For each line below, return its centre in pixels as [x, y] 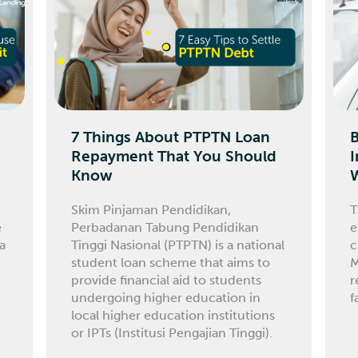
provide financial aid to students [167, 280]
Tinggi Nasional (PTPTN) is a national [178, 245]
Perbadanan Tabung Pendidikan [165, 227]
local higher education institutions [173, 315]
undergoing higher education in [166, 297]
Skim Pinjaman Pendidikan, [151, 209]
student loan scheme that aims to [171, 262]
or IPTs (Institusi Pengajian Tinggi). [172, 332]
